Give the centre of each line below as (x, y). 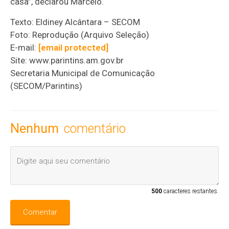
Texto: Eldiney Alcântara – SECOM (75, 22)
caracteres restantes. (190, 191)
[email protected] (74, 48)
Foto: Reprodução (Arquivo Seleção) (80, 35)
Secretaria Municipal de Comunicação (83, 73)
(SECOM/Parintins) (47, 86)
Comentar (40, 212)
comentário (95, 129)
